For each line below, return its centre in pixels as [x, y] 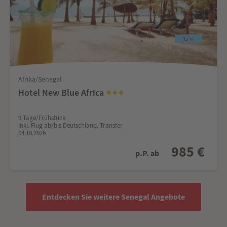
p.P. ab [147, 154]
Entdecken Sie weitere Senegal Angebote [113, 197]
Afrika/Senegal [40, 79]
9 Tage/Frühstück [42, 118]
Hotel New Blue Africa [62, 92]
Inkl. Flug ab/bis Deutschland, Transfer [70, 125]
